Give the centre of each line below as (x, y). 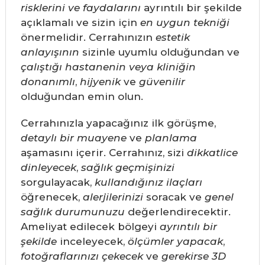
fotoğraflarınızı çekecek (82, 256)
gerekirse (185, 256)
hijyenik (100, 82)
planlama (171, 138)
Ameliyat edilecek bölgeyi (90, 227)
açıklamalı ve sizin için (80, 23)
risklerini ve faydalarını (80, 8)
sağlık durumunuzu (72, 212)
